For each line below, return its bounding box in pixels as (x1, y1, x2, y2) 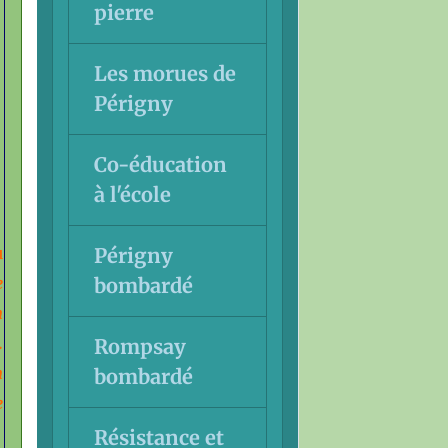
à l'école (93, 181, 171, 207)
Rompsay (93, 333, 186, 359)
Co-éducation (93, 151, 227, 177)
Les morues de (93, 60, 236, 86)
